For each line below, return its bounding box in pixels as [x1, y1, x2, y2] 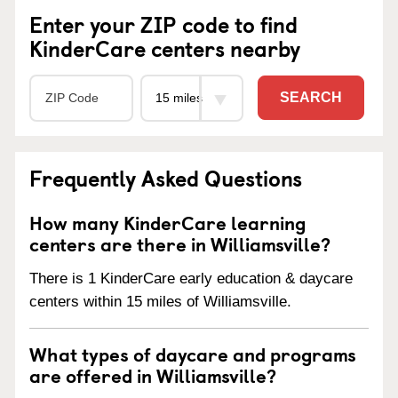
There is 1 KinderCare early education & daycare [29, 270, 353, 288]
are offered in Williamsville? [29, 361, 276, 390]
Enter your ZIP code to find [29, 7, 298, 40]
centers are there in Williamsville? [29, 228, 330, 258]
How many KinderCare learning [29, 207, 306, 236]
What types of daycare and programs [29, 339, 356, 369]
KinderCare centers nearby [29, 31, 300, 64]
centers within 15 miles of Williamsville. [29, 293, 291, 311]
